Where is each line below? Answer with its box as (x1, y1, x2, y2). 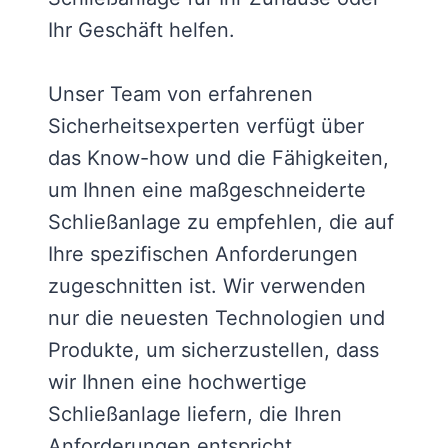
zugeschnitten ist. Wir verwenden (48, 274, 366, 299)
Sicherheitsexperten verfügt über (48, 114, 364, 139)
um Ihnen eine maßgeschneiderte (48, 178, 366, 203)
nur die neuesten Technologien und (48, 306, 385, 331)
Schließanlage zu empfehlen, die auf (48, 210, 394, 235)
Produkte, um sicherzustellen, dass (48, 338, 379, 363)
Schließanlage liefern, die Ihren (48, 402, 342, 427)
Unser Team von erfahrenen (48, 82, 313, 107)
